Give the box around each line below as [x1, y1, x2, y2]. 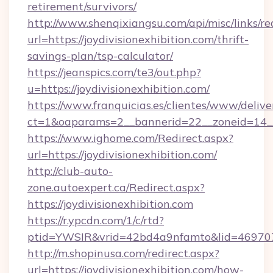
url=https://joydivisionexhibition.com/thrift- [27, 32, 249, 46]
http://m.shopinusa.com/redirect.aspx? [27, 246, 219, 260]
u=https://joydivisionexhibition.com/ [27, 82, 210, 96]
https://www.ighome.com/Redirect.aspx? [27, 131, 233, 145]
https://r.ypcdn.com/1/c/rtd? [27, 213, 164, 227]
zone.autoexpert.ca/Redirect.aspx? [27, 180, 205, 194]
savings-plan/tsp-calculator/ [27, 49, 173, 63]
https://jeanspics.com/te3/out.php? [27, 65, 201, 79]
